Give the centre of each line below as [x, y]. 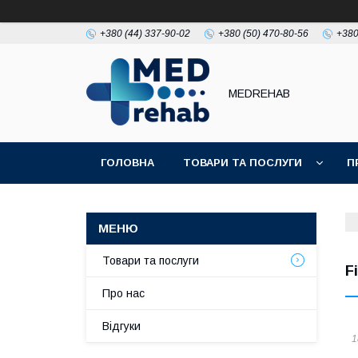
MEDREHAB [259, 93]
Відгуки [121, 326]
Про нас [123, 293]
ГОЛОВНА [127, 163]
